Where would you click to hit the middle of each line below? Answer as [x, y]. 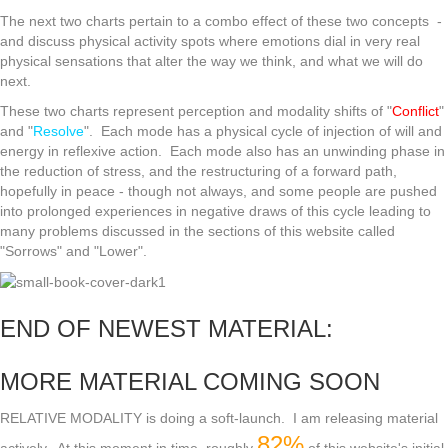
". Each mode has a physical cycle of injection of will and [263, 131]
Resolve [58, 131]
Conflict [415, 111]
